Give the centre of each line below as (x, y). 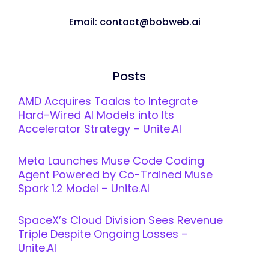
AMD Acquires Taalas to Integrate (108, 101)
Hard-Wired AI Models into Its (96, 115)
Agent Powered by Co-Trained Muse (115, 175)
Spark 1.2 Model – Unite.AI (84, 189)
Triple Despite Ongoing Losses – (103, 234)
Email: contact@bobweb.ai (134, 22)
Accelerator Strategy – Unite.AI (100, 129)
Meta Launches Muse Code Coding (111, 161)
